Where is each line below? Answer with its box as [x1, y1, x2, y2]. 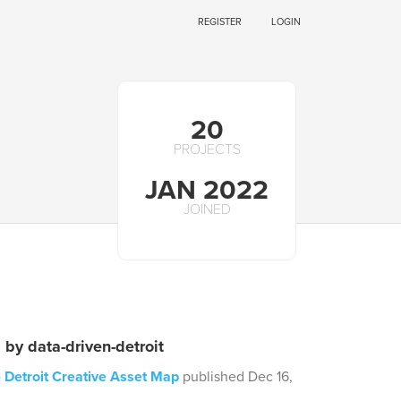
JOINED [183, 200, 231, 218]
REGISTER [198, 16, 242, 28]
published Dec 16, [182, 368, 293, 386]
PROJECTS [173, 141, 241, 158]
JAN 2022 [145, 174, 269, 207]
